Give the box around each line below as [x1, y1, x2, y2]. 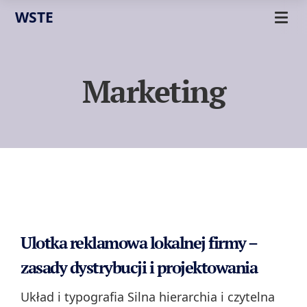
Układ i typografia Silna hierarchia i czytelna [21, 288, 275, 306]
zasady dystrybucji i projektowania [21, 256, 257, 279]
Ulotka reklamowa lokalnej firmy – [21, 232, 257, 254]
